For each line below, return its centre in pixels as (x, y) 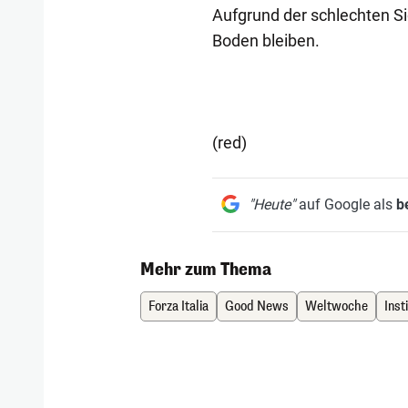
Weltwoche (337, 306)
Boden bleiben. (265, 40)
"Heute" (271, 204)
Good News (257, 306)
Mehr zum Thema (206, 269)
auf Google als (345, 204)
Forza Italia (179, 306)
